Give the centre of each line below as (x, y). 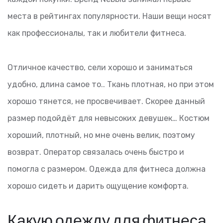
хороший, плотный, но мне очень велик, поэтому (101, 135)
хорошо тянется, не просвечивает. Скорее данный (106, 101)
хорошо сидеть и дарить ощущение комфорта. (98, 186)
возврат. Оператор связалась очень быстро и (96, 152)
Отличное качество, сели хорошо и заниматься (100, 67)
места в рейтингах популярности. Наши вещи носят (110, 16)
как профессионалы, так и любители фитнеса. (97, 33)
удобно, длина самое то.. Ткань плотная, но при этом (111, 84)
